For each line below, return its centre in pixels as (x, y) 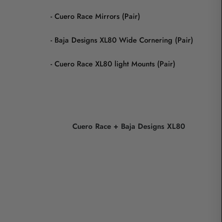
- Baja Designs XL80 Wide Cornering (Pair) (118, 40)
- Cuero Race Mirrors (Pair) (92, 17)
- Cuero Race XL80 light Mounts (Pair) (109, 64)
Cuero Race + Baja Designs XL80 (129, 127)
